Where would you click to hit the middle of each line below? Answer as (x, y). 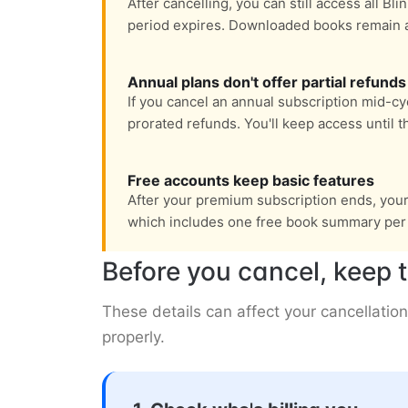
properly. (133, 337)
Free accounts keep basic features (251, 181)
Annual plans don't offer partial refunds (267, 82)
